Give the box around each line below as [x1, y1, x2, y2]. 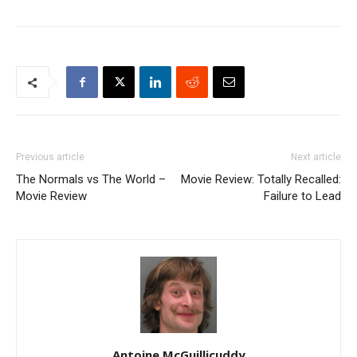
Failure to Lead [264, 189, 341, 203]
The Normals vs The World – [16, 172, 166, 186]
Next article [291, 151, 341, 163]
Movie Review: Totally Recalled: [181, 172, 341, 186]
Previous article [16, 151, 84, 163]
